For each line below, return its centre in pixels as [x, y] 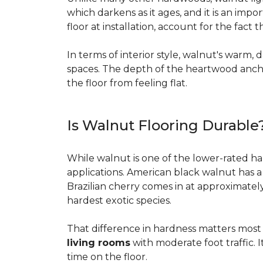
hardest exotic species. [119, 200]
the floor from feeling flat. [127, 83]
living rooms [99, 243]
